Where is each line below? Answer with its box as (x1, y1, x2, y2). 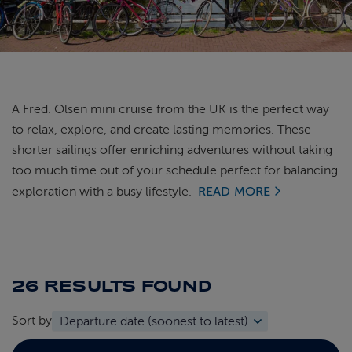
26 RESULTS (12, 276, 137, 295)
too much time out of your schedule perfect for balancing (12, 163, 338, 178)
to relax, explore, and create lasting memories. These (12, 123, 311, 137)
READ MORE (198, 185, 271, 199)
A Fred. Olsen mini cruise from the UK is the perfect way (12, 102, 329, 116)
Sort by (12, 313, 52, 328)
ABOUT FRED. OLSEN (2, 27, 117, 38)
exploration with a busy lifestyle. (12, 185, 195, 199)
